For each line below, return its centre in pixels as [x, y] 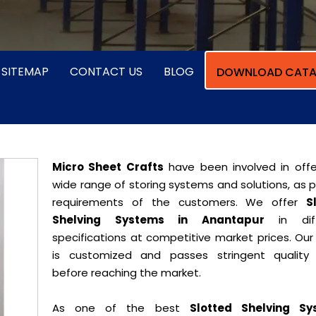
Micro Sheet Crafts [108, 167]
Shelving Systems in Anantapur [158, 220]
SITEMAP [25, 72]
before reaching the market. [127, 273]
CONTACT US [106, 72]
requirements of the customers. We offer [179, 202]
